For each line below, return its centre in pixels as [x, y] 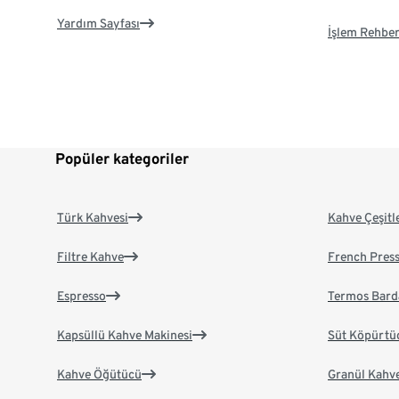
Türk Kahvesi [93, 218]
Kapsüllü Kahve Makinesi [125, 335]
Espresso [81, 296]
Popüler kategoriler [122, 159]
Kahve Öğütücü [99, 375]
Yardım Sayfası [98, 24]
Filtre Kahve [90, 257]
